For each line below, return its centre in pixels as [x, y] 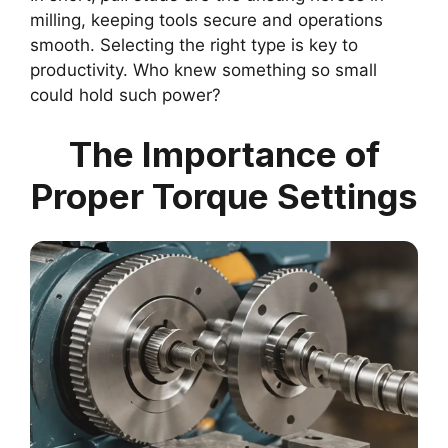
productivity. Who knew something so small [203, 69]
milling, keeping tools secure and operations [206, 19]
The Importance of [224, 154]
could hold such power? [125, 94]
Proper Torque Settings [224, 196]
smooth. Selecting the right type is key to [194, 44]
